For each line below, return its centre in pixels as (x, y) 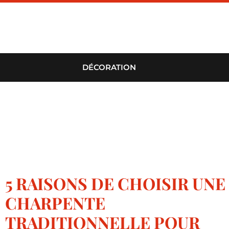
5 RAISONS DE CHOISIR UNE (115, 184)
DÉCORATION (109, 67)
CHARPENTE (55, 203)
